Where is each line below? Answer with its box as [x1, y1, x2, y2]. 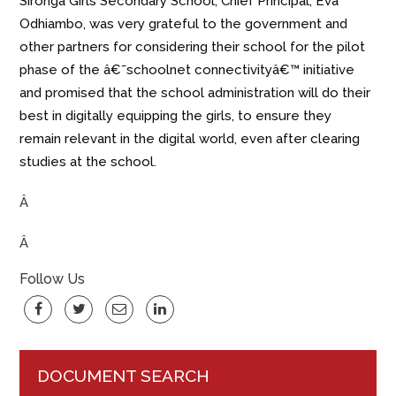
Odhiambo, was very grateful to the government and [19, 16, 348, 33]
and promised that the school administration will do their [19, 85, 371, 102]
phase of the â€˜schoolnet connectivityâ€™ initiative [19, 62, 355, 79]
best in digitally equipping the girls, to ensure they [19, 108, 332, 125]
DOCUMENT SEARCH [37, 366, 210, 386]
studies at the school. [19, 154, 157, 171]
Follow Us [19, 270, 86, 288]
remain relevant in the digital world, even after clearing [19, 131, 361, 148]
